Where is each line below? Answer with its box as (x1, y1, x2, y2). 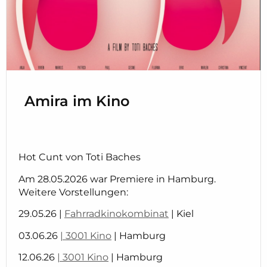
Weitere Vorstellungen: (18, 186, 128, 198)
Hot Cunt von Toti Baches (18, 151, 141, 163)
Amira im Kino (24, 92, 129, 110)
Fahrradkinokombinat (64, 208, 169, 220)
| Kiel (169, 208, 194, 220)
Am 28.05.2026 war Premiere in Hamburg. (18, 173, 216, 185)
